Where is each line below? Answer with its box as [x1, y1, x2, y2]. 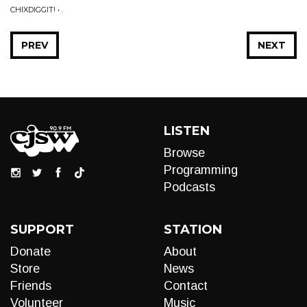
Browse [164, 146, 205, 160]
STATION [164, 222, 222, 237]
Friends [10, 279, 51, 293]
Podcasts [164, 180, 215, 194]
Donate [10, 245, 51, 258]
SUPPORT [10, 222, 74, 237]
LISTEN [164, 123, 210, 138]
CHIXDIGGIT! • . [10, 5, 63, 14]
